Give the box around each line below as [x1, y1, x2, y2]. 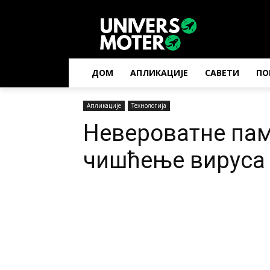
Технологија [131, 101, 166, 110]
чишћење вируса [83, 147, 265, 174]
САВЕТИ [205, 67, 239, 78]
